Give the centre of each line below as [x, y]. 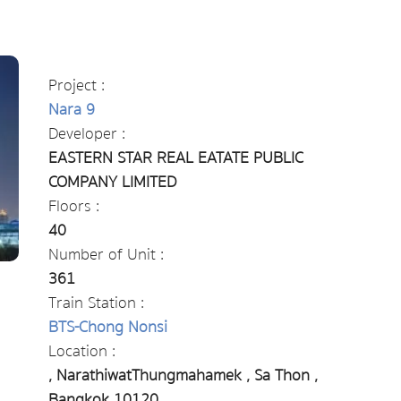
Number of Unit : [106, 255]
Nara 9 [71, 110]
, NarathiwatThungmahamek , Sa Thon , [183, 375]
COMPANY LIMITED [112, 182]
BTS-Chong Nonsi [107, 327]
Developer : [86, 134]
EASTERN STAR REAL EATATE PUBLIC [175, 158]
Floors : [73, 206]
